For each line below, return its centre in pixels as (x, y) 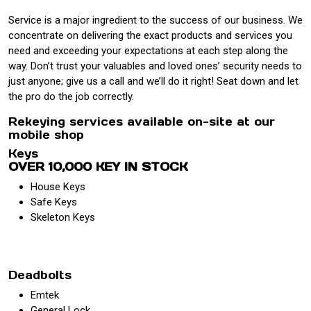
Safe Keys (54, 202)
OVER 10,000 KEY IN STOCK (98, 166)
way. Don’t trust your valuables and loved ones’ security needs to (155, 66)
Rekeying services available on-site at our (142, 121)
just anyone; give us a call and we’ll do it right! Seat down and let (153, 81)
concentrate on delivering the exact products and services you (150, 35)
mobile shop (46, 134)
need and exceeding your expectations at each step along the (148, 50)
